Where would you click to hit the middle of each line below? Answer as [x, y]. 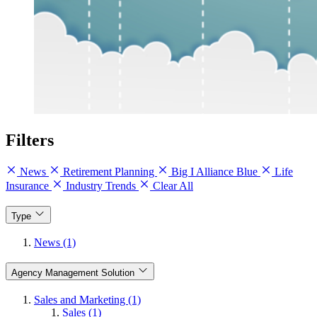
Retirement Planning [109, 172]
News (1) [55, 243]
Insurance [29, 186]
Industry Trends [101, 186]
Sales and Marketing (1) [87, 299]
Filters [30, 140]
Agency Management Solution [73, 273]
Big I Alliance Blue [214, 172]
